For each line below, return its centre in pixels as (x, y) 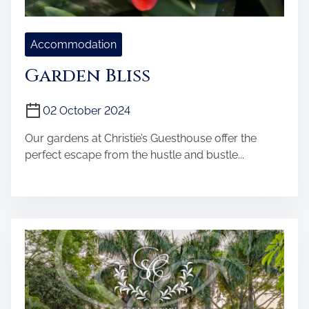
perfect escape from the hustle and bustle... (134, 155)
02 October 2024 (87, 111)
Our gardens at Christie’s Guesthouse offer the (141, 138)
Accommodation (73, 44)
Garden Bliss (88, 76)
